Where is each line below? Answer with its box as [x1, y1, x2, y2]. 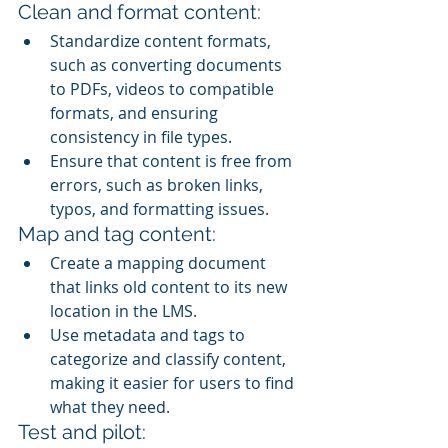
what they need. [50, 396, 170, 419]
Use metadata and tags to [50, 324, 249, 347]
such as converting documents [50, 54, 286, 77]
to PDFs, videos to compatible [50, 78, 278, 101]
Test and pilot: [18, 420, 146, 445]
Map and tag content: [18, 222, 216, 247]
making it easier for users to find [50, 372, 298, 395]
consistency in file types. [50, 126, 232, 149]
